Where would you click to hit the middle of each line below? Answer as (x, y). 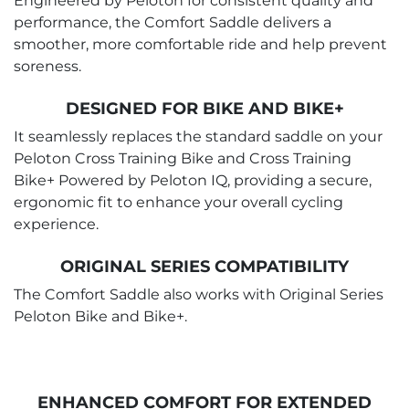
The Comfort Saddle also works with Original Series (199, 295)
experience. (56, 225)
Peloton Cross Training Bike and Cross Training (183, 159)
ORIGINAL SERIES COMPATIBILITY (204, 267)
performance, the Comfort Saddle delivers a (173, 23)
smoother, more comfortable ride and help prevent (200, 45)
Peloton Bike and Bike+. (100, 317)
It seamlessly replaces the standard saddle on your (198, 137)
